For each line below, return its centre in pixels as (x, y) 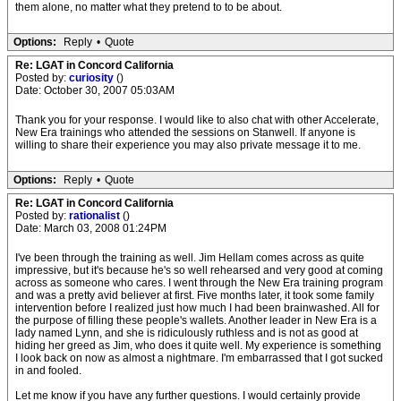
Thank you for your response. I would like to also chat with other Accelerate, (197, 120)
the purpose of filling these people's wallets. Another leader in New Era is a (196, 320)
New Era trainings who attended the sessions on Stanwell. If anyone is (185, 132)
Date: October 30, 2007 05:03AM (95, 90)
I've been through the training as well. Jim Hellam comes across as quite (190, 258)
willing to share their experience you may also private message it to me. (188, 145)
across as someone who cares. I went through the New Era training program (199, 283)
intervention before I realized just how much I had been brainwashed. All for (197, 308)
